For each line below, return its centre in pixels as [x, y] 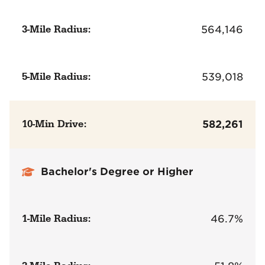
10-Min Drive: [54, 124]
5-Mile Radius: [56, 77]
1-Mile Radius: [56, 219]
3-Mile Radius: [56, 29]
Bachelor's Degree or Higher [117, 172]
